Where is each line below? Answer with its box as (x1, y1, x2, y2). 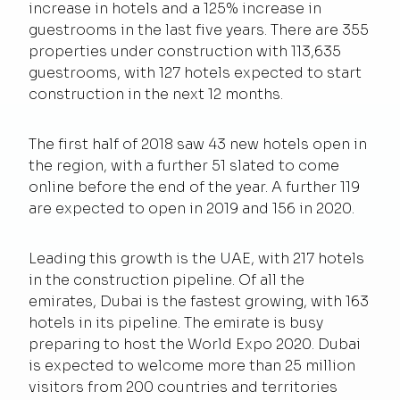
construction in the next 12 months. (29, 84, 283, 104)
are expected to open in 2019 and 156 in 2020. (29, 198, 354, 218)
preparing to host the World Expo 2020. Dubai (29, 334, 361, 354)
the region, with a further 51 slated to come (29, 155, 339, 175)
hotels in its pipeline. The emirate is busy (29, 312, 323, 332)
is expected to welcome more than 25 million (29, 355, 355, 375)
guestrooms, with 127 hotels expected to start (29, 62, 362, 82)
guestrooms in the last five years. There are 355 (29, 20, 369, 39)
